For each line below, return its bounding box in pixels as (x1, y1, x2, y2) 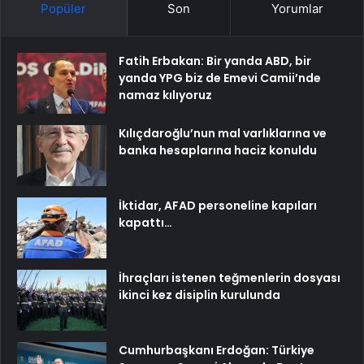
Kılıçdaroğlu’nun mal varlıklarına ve (119, 125, 327, 141)
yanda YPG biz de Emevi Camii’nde (119, 70, 321, 86)
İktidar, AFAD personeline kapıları (119, 197, 317, 214)
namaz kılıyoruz (119, 87, 212, 103)
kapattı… (119, 214, 172, 231)
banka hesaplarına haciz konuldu (119, 142, 317, 158)
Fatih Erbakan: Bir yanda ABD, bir (119, 53, 311, 69)
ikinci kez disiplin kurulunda (119, 287, 280, 303)
